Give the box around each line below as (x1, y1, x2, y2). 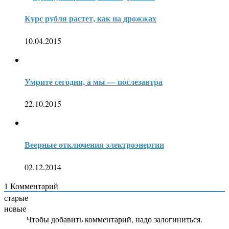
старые (4, 192, 28, 203)
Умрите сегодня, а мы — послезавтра (25, 75, 163, 87)
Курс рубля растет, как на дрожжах (25, 12, 156, 25)
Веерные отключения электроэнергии (25, 139, 164, 151)
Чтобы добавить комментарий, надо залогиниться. (27, 213, 202, 224)
